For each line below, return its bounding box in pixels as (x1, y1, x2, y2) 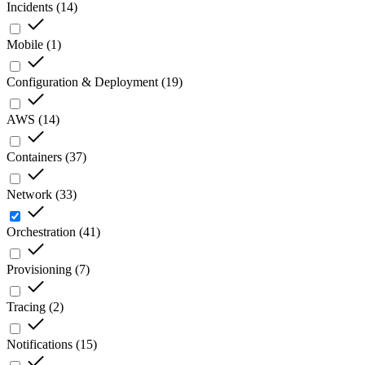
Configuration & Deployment (7, 75, 158, 90)
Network (7, 187, 52, 202)
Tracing (7, 300, 46, 314)
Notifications (7, 337, 73, 352)
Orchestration (7, 225, 76, 240)
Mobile (7, 37, 43, 52)
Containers (7, 150, 62, 165)
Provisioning (7, 262, 72, 277)
